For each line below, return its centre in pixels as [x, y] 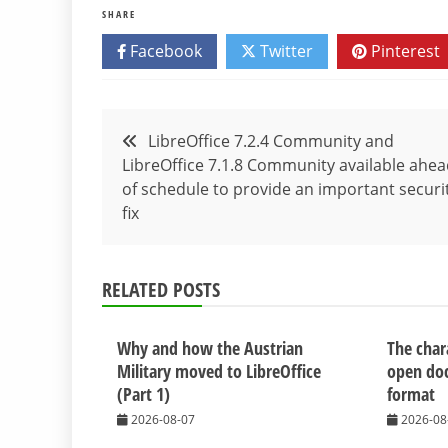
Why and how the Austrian [210, 347]
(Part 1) [143, 393]
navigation [167, 179]
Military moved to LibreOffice [219, 370]
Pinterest [403, 50]
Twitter [284, 50]
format [411, 393]
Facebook [164, 50]
